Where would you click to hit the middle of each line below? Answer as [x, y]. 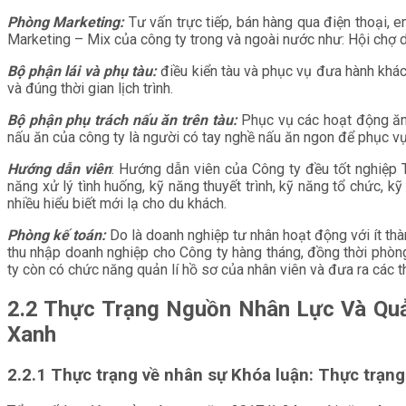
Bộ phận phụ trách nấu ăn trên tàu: [122, 121]
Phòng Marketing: [66, 23]
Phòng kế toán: [57, 236]
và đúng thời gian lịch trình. [90, 89]
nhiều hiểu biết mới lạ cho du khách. [117, 204]
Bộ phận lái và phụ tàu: [82, 72]
